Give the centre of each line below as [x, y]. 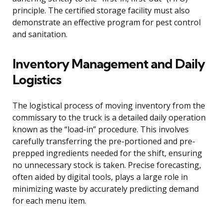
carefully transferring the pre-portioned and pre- [104, 141]
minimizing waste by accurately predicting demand [106, 189]
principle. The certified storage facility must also [101, 11]
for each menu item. [49, 201]
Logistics [37, 80]
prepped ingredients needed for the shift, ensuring [107, 153]
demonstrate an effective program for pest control [107, 23]
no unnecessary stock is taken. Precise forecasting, [107, 165]
